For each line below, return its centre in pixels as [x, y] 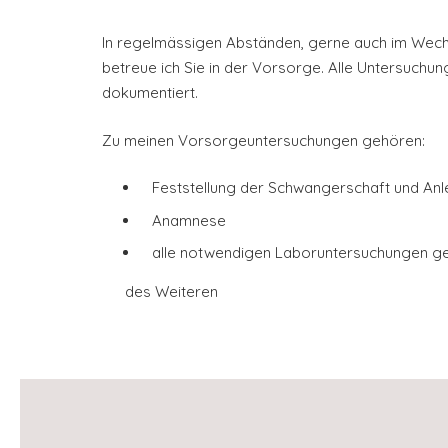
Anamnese [188, 220]
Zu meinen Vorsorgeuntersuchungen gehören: [263, 140]
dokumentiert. [150, 93]
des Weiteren [171, 292]
